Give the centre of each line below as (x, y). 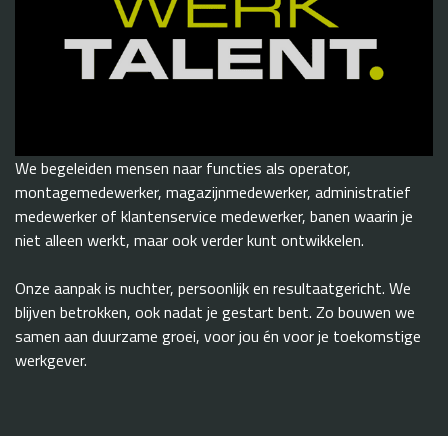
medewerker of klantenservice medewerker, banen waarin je (214, 216)
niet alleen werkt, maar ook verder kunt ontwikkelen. (189, 240)
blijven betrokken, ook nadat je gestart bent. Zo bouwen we (215, 312)
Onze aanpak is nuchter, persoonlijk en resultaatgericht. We (213, 288)
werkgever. (51, 360)
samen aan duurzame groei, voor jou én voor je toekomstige (218, 336)
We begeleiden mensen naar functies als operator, (183, 168)
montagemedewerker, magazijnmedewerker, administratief (213, 192)
